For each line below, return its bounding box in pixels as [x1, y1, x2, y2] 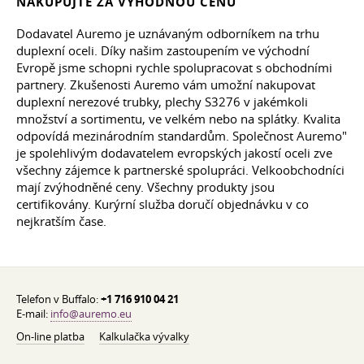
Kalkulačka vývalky [99, 329, 189, 344]
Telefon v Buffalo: [16, 292, 101, 307]
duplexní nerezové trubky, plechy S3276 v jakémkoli [16, 93, 308, 110]
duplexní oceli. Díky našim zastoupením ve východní [16, 42, 310, 59]
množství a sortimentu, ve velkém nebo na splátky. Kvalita [16, 110, 340, 128]
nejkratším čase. [16, 213, 106, 230]
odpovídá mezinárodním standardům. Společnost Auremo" [16, 128, 347, 145]
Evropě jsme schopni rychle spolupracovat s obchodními [16, 59, 332, 76]
